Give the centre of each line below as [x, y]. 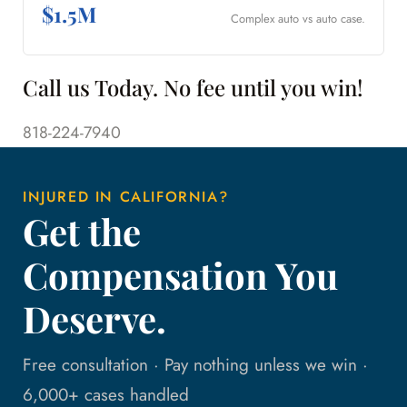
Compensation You [180, 275]
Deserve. [94, 319]
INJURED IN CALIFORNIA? [126, 197]
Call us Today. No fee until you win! [193, 88]
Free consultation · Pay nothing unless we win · [195, 365]
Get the [82, 232]
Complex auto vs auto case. [298, 19]
